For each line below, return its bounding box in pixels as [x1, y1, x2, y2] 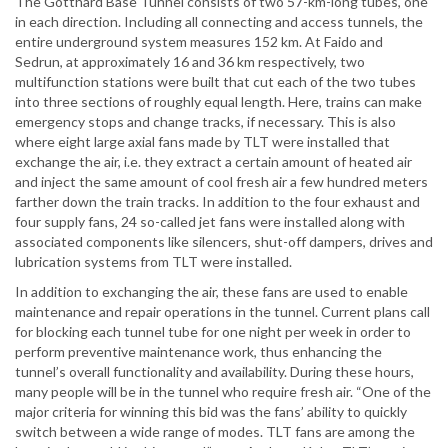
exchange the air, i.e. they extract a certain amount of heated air [15, 153, 412, 171]
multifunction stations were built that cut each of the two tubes [15, 73, 416, 91]
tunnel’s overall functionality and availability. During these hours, [15, 363, 414, 381]
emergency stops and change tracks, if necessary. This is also [15, 113, 396, 131]
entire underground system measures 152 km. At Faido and [15, 33, 383, 51]
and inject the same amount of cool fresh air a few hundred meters [15, 173, 428, 191]
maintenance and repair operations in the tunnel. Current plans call [15, 303, 430, 321]
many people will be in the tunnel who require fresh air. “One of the [15, 383, 431, 401]
